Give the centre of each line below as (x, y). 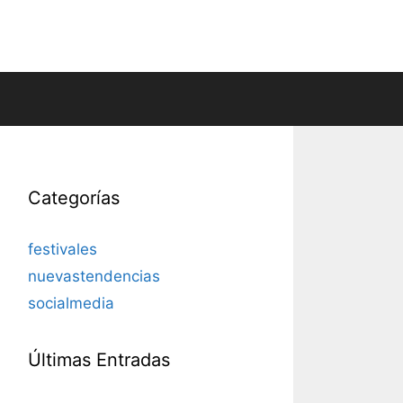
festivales (63, 249)
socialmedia (71, 303)
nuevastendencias (94, 276)
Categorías (74, 198)
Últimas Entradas (99, 360)
